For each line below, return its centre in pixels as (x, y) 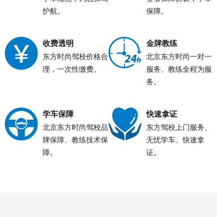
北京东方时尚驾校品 (75, 127)
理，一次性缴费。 (72, 69)
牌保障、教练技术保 (75, 140)
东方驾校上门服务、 (179, 127)
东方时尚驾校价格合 (75, 57)
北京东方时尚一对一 (179, 57)
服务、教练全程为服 (179, 69)
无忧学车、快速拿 (175, 140)
